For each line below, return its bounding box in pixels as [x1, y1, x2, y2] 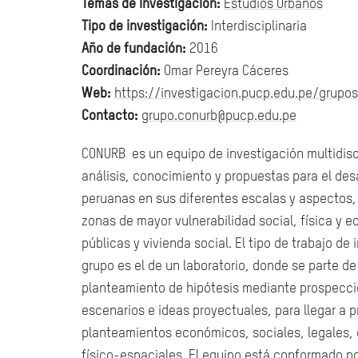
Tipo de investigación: [82, 20, 208, 34]
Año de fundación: [82, 42, 186, 56]
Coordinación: [82, 65, 161, 78]
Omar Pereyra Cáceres [161, 65, 288, 78]
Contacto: [82, 109, 138, 123]
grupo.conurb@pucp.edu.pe [141, 109, 296, 123]
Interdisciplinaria [208, 20, 307, 34]
